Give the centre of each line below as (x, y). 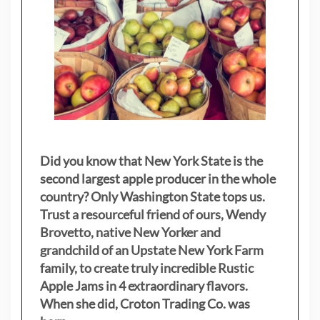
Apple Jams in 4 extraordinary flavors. (144, 285)
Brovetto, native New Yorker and (130, 232)
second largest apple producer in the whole (158, 178)
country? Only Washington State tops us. (154, 196)
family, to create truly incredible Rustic (147, 267)
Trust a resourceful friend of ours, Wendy (153, 214)
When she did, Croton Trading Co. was (145, 303)
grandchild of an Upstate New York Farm (152, 250)
